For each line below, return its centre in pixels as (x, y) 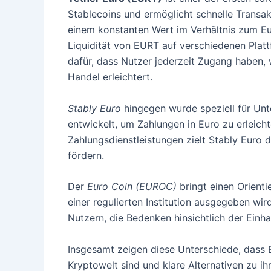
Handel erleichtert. (110, 77)
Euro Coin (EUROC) (132, 187)
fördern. (86, 155)
